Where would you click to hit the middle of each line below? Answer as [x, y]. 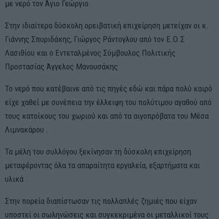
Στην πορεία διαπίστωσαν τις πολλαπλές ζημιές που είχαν [101, 201]
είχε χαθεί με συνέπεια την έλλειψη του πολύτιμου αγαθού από [108, 102]
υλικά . [16, 179]
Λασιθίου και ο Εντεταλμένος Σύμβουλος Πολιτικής [90, 53]
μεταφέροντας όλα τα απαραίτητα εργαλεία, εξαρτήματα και [102, 165]
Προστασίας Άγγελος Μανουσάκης [61, 67]
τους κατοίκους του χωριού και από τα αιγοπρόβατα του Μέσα [107, 116]
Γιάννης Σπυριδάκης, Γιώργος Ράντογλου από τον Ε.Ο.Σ [95, 39]
